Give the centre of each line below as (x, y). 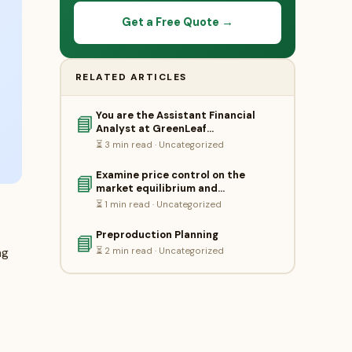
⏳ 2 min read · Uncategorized (159, 251)
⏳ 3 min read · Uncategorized (159, 145)
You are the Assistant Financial (175, 115)
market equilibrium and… (160, 188)
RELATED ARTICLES (131, 77)
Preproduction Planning (157, 234)
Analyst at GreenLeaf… (154, 128)
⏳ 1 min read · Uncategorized (158, 204)
